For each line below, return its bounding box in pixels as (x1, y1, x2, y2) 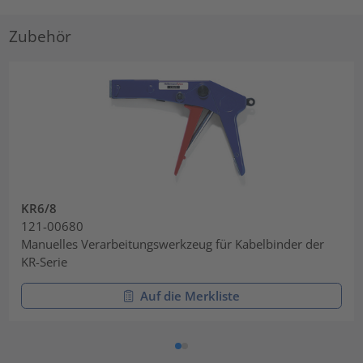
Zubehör (9, 25, 72, 46)
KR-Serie (21, 253, 68, 270)
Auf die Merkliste (139, 287, 240, 304)
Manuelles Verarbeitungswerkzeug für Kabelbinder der (21, 235, 325, 252)
